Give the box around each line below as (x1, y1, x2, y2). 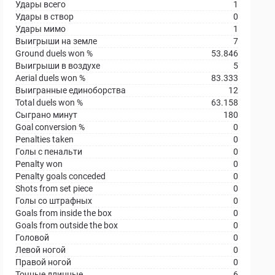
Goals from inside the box (15, 208, 112, 218)
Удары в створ (15, 12, 74, 21)
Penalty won (15, 159, 63, 169)
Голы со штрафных (15, 196, 93, 206)
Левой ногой (15, 245, 66, 255)
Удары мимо (15, 24, 66, 34)
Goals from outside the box (15, 220, 118, 230)
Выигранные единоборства (15, 85, 126, 95)
